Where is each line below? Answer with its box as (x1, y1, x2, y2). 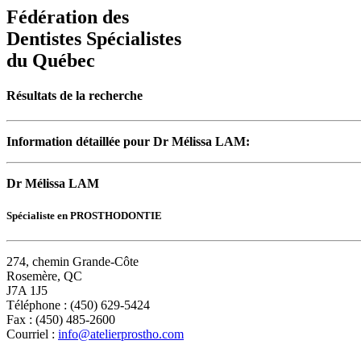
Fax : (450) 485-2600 (6, 312, 115, 326)
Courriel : (6, 326, 58, 341)
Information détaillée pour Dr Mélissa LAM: (6, 135, 250, 149)
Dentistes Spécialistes (6, 27, 181, 49)
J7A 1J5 (6, 283, 48, 297)
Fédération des (6, 6, 129, 27)
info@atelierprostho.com (58, 326, 184, 341)
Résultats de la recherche (6, 89, 143, 103)
